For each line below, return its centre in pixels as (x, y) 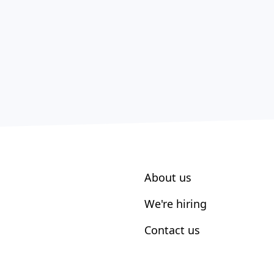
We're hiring (176, 204)
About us (168, 177)
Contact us (172, 230)
